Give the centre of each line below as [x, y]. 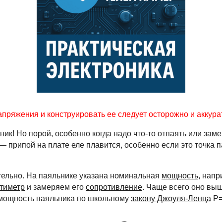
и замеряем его [55, 187]
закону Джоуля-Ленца [171, 198]
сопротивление [114, 187]
